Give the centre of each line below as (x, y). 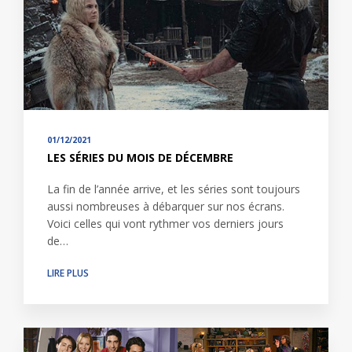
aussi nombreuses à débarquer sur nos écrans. (166, 206)
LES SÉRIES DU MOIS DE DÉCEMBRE (140, 157)
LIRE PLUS (68, 273)
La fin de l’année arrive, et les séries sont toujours (174, 189)
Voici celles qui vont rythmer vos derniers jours (165, 223)
